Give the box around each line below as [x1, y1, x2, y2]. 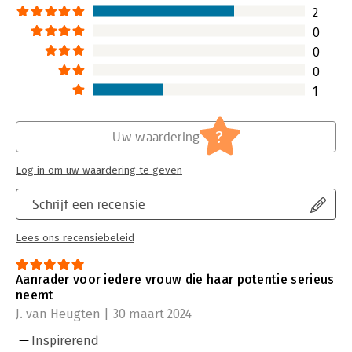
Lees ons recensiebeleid [16, 231, 134, 244]
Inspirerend [31, 332, 99, 348]
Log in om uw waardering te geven [16, 163, 182, 177]
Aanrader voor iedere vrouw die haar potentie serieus [16, 271, 335, 287]
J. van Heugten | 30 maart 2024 [16, 306, 192, 321]
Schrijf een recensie [32, 196, 146, 211]
